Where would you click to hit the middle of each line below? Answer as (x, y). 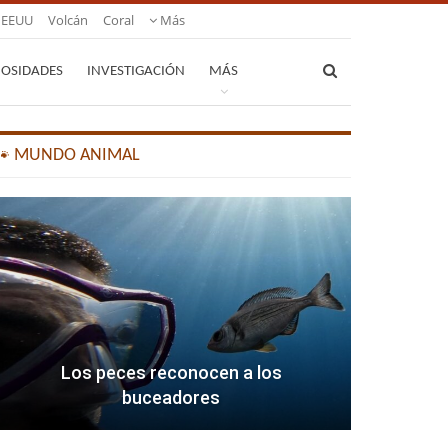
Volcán (68, 20)
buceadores (171, 398)
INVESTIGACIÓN (136, 71)
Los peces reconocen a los (171, 373)
